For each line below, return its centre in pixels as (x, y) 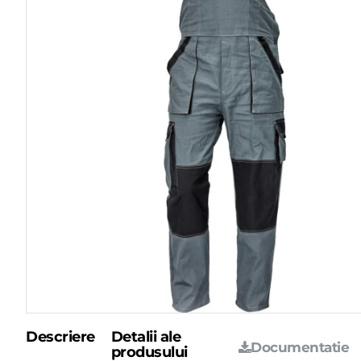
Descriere (60, 337)
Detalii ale (145, 337)
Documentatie (300, 347)
